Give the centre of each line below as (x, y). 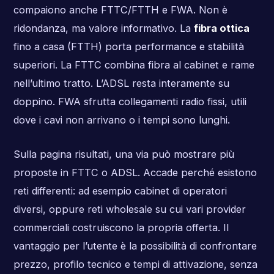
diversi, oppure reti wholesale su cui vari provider (129, 209)
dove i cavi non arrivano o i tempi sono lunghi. (121, 120)
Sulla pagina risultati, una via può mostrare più (124, 154)
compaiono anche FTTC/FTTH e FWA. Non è (120, 10)
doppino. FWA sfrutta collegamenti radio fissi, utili (130, 102)
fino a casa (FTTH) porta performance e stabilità (128, 47)
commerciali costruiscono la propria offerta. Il (121, 228)
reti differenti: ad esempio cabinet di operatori (120, 191)
